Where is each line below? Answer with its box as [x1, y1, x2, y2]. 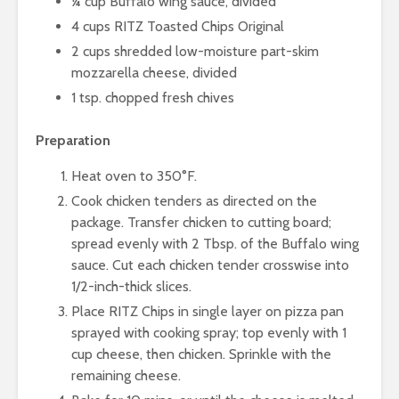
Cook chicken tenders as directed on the [71, 192, 317, 210]
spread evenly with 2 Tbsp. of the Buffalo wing [71, 235, 359, 253]
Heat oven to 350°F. [71, 167, 197, 185]
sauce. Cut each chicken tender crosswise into [71, 256, 349, 274]
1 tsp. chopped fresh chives [71, 89, 234, 107]
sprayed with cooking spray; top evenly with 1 [71, 324, 346, 342]
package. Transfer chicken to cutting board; [71, 214, 331, 232]
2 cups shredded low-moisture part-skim [71, 43, 319, 61]
